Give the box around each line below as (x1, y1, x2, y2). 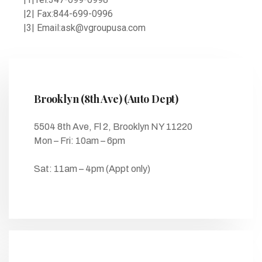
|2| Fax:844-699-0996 (23, 8, 113, 19)
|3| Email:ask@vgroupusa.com (23, 22, 146, 33)
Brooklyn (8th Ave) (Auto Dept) (34, 92, 178, 106)
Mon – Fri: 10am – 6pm (34, 136, 125, 146)
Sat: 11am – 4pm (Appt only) (34, 164, 150, 174)
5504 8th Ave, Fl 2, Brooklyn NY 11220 (34, 122, 192, 132)
